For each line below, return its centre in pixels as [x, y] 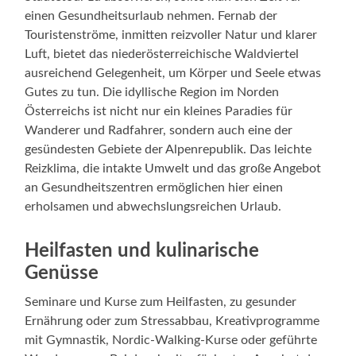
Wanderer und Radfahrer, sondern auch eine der [159, 130]
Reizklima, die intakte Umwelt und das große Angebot [173, 168]
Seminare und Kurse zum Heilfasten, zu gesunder [161, 302]
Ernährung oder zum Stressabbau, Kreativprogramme [172, 321]
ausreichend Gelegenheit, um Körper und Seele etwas [173, 73]
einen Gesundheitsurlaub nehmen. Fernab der [151, 15]
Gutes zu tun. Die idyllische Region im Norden [152, 92]
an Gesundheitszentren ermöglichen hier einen [154, 187]
